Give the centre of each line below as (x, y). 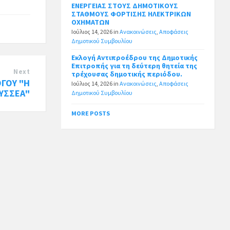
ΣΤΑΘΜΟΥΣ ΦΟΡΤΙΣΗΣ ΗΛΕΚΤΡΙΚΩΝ (131, 14)
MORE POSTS (91, 113)
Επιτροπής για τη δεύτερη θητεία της (135, 66)
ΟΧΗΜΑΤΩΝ (91, 22)
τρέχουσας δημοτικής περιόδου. (127, 74)
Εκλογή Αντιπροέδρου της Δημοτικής (135, 58)
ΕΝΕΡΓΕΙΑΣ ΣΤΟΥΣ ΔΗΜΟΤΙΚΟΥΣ (125, 6)
